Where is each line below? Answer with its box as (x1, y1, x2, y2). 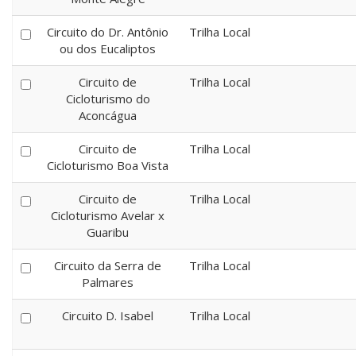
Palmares (82, 274, 133, 290)
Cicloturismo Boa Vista (47, 157, 168, 173)
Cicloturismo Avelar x (51, 207, 164, 223)
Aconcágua (79, 107, 137, 123)
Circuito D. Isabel (62, 308, 153, 323)
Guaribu (87, 224, 129, 240)
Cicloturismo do (65, 91, 150, 106)
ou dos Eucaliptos (60, 41, 156, 56)
